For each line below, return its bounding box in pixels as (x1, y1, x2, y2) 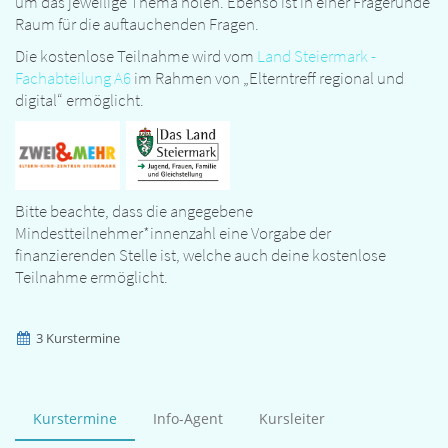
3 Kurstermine (32, 329, 120, 348)
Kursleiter (259, 409, 325, 429)
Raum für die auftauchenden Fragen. (15, 12, 259, 35)
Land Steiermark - (257, 44, 376, 67)
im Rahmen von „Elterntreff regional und (131, 66, 404, 89)
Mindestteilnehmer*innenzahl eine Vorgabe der (15, 222, 331, 245)
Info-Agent (153, 409, 223, 429)
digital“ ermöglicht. (15, 88, 144, 111)
